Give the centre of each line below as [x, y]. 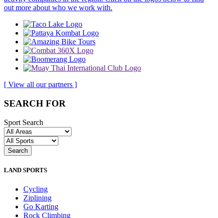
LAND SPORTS [26, 170]
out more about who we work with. [58, 8]
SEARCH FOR [35, 103]
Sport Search [24, 122]
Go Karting [41, 206]
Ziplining [37, 198]
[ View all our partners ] [40, 85]
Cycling [36, 189]
